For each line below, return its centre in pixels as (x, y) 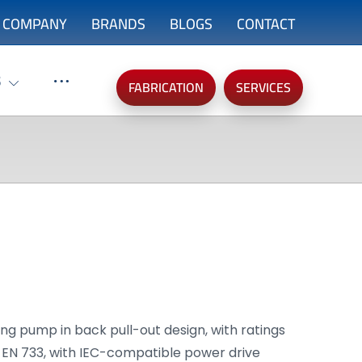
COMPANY (35, 24)
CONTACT (266, 24)
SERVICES (264, 87)
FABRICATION (166, 87)
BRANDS (119, 24)
